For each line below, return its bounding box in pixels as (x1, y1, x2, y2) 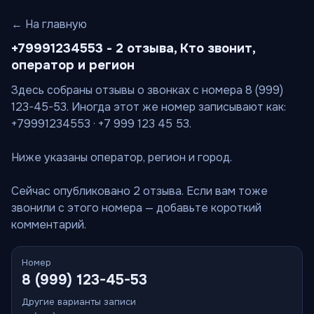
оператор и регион (11, 57, 135, 74)
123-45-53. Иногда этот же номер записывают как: (11, 100, 286, 114)
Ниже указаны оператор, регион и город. (11, 150, 232, 165)
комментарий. (11, 217, 86, 232)
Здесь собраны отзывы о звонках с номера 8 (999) (11, 83, 283, 97)
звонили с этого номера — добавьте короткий (11, 200, 261, 215)
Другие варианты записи (22, 296, 136, 308)
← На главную (11, 17, 87, 32)
